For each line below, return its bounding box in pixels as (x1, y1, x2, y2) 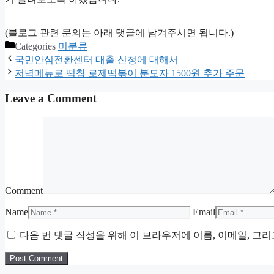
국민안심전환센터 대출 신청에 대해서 (15, 54, 179, 65)
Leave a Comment (5, 92, 97, 105)
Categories (15, 41, 58, 52)
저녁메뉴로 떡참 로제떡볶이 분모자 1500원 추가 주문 (15, 68, 245, 79)
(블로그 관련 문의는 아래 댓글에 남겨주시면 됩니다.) (5, 28, 234, 39)
